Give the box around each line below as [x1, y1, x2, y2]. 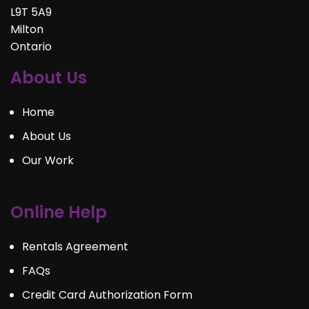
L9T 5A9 [10, 4, 52, 20]
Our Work [22, 152, 74, 168]
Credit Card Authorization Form [22, 287, 192, 303]
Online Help [10, 201, 107, 223]
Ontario [10, 39, 52, 54]
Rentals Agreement [22, 239, 128, 255]
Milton [10, 21, 43, 37]
